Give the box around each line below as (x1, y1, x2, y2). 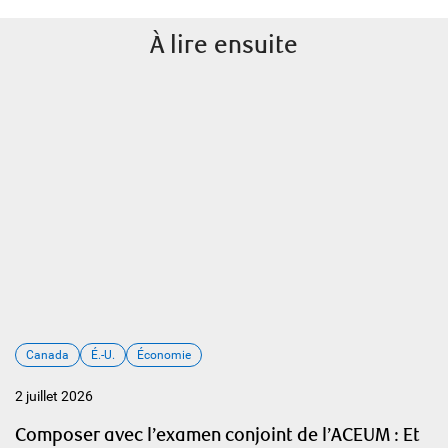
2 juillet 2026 (15, 388, 93, 404)
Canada (26, 348, 69, 362)
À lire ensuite (150, 31, 298, 60)
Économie (137, 348, 191, 362)
